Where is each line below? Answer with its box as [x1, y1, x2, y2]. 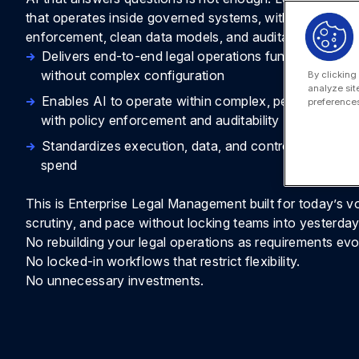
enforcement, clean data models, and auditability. [26, 29, 319, 45]
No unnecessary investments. [26, 272, 204, 288]
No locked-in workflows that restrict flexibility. [26, 253, 301, 269]
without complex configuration [41, 67, 225, 83]
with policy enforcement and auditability [41, 112, 280, 128]
